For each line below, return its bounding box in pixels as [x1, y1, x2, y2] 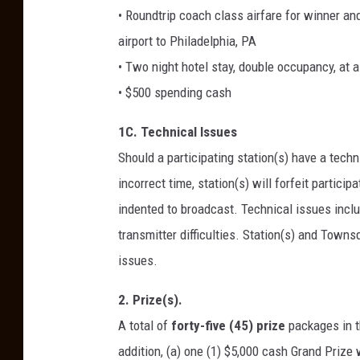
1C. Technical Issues [118, 124, 237, 140]
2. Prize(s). [118, 292, 182, 308]
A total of [118, 317, 171, 333]
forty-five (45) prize [171, 317, 285, 333]
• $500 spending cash [118, 84, 231, 100]
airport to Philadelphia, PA [118, 33, 256, 49]
